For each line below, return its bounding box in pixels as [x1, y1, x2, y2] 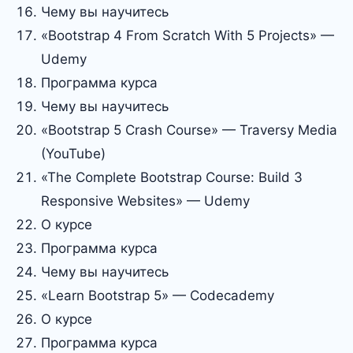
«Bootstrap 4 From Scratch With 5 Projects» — [41, 28, 334, 43]
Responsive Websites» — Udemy [41, 193, 250, 209]
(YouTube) [41, 146, 106, 162]
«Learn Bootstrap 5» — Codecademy [41, 288, 274, 303]
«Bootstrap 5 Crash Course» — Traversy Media [41, 122, 337, 138]
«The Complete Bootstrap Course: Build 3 [41, 169, 303, 185]
